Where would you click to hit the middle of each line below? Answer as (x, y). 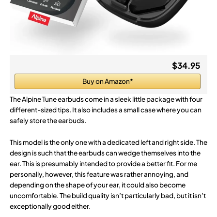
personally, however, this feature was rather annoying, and (99, 174)
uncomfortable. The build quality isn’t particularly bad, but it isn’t (108, 196)
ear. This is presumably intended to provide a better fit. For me (103, 164)
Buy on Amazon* (108, 81)
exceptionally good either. (50, 206)
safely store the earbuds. (48, 120)
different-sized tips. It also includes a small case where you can (106, 109)
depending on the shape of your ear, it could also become (98, 185)
